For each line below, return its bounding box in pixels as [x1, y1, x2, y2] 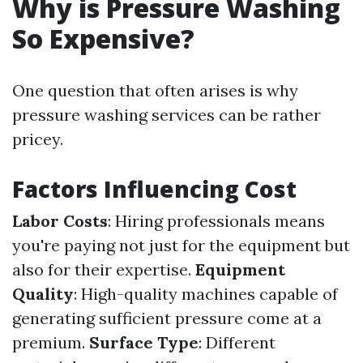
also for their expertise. [12, 259, 195, 280]
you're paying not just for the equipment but [12, 235, 350, 255]
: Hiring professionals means [108, 211, 325, 231]
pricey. [12, 129, 63, 149]
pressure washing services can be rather [12, 105, 321, 125]
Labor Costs [12, 211, 108, 231]
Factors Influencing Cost [12, 173, 297, 204]
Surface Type [89, 332, 199, 352]
